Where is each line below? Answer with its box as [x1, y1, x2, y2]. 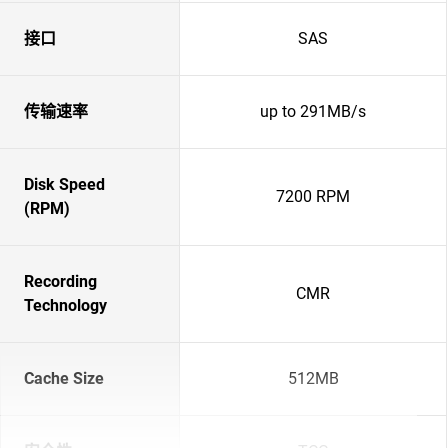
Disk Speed [24, 175, 105, 194]
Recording [24, 272, 97, 291]
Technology [24, 296, 107, 315]
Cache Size [24, 369, 104, 388]
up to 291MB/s [260, 102, 366, 121]
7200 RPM [276, 187, 350, 206]
